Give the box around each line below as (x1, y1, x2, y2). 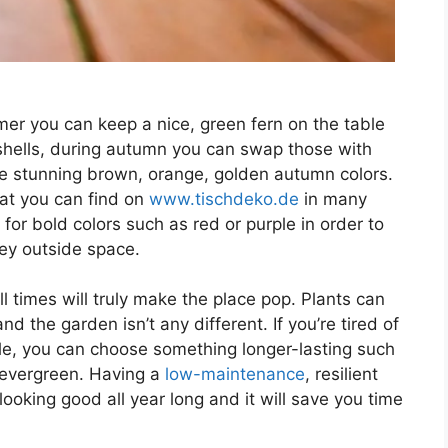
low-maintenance (165, 364, 305, 385)
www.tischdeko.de (149, 188, 299, 209)
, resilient (305, 364, 378, 385)
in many (299, 188, 367, 209)
